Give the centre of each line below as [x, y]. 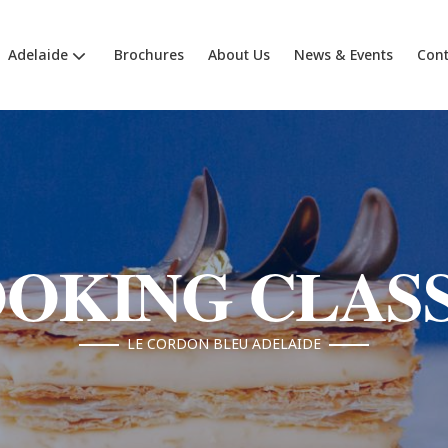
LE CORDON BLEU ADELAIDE [224, 343]
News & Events [343, 54]
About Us [238, 54]
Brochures [148, 54]
